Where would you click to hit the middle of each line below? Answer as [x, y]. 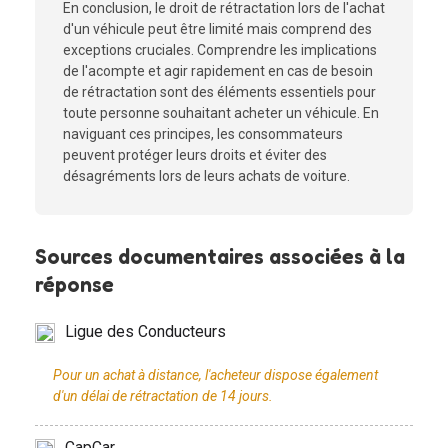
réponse [74, 284]
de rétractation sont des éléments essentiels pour [219, 92]
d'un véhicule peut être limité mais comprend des [217, 29]
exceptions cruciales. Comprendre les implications [220, 50]
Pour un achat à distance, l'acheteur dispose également [215, 375]
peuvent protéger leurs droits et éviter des [195, 155]
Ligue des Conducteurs [145, 331]
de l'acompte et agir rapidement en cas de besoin [218, 71]
